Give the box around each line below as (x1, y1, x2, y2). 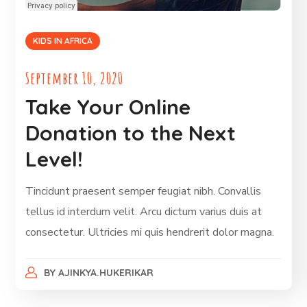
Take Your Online (25, 94, 191, 121)
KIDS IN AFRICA (33, 36, 93, 47)
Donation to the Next (25, 120, 236, 147)
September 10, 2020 (25, 68, 124, 89)
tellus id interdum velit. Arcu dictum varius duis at (25, 204, 262, 220)
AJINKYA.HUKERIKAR (58, 267, 153, 280)
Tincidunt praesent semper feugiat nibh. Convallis (25, 184, 262, 199)
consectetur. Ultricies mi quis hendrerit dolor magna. (25, 225, 275, 241)
